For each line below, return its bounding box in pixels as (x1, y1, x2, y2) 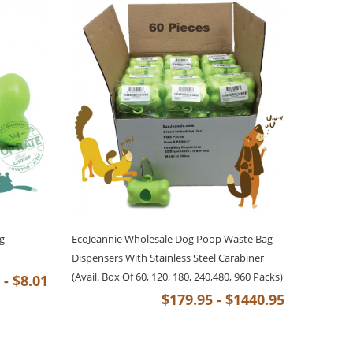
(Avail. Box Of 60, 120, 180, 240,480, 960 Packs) (71, 269, 283, 284)
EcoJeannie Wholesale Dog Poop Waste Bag (71, 232, 273, 247)
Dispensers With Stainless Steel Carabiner (71, 251, 264, 266)
